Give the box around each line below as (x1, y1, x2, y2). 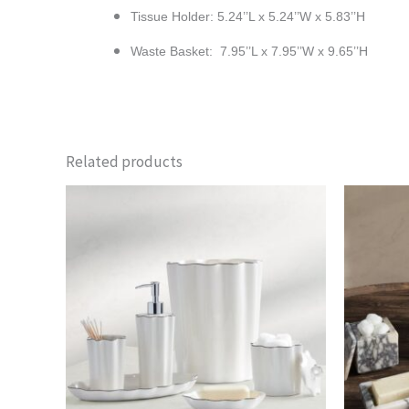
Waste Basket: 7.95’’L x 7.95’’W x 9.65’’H (131, 44, 368, 59)
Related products (66, 151, 183, 172)
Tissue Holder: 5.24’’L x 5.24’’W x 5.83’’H (131, 9, 365, 25)
